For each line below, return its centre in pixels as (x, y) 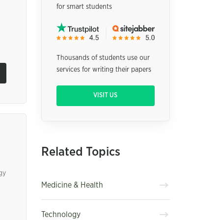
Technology (61, 214)
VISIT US (106, 96)
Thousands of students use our (103, 58)
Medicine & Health (72, 185)
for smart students (84, 7)
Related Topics (81, 152)
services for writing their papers (104, 70)
